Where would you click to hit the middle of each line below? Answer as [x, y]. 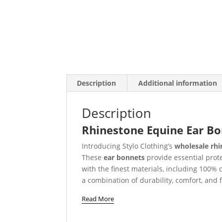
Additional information [178, 83]
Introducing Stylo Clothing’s [128, 146]
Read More [98, 198]
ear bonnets [124, 157]
